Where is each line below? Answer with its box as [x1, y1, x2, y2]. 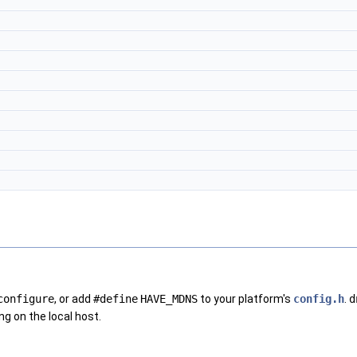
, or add [54, 292, 93, 306]
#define [93, 292, 138, 306]
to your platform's [198, 292, 293, 306]
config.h [293, 292, 344, 306]
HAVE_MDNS [140, 292, 198, 306]
